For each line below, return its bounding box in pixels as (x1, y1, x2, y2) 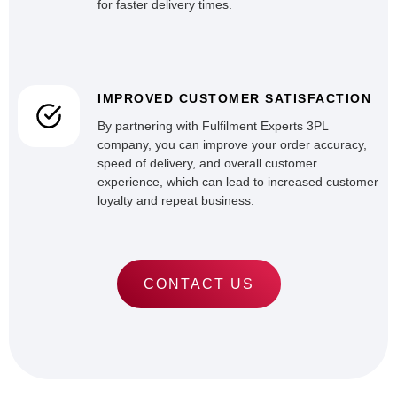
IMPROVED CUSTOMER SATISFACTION (97, 91, 371, 105)
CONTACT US (143, 276, 254, 292)
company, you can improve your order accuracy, (97, 137, 367, 152)
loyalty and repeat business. (97, 193, 254, 207)
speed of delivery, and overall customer (97, 156, 317, 170)
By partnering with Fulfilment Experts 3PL (97, 119, 328, 133)
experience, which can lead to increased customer (97, 175, 378, 189)
